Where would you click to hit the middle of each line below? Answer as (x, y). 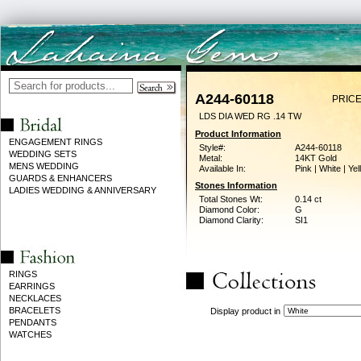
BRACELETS (35, 310)
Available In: (222, 168)
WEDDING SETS (43, 154)
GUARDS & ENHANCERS (60, 178)
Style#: (212, 147)
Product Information (238, 134)
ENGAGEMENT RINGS (56, 142)
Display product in (245, 311)
